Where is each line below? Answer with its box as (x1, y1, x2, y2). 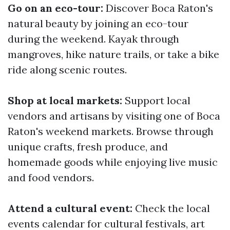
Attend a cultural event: (8, 202, 132, 215)
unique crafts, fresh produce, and (8, 140, 168, 153)
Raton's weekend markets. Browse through (8, 125, 214, 138)
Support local (122, 94, 190, 107)
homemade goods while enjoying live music (8, 156, 218, 168)
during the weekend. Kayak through (8, 32, 179, 45)
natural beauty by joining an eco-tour (8, 17, 188, 30)
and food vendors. (8, 171, 94, 184)
